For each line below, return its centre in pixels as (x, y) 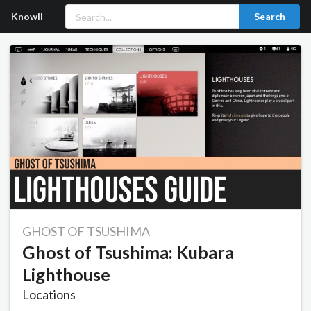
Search (270, 16)
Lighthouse (66, 275)
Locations (49, 295)
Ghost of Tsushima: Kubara (128, 252)
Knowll (27, 16)
